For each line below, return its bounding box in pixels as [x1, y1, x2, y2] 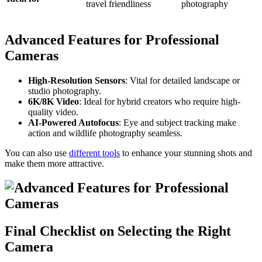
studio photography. [28, 85, 101, 96]
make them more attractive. [5, 158, 104, 168]
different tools [69, 147, 120, 158]
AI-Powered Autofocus [28, 117, 119, 127]
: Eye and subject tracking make [119, 117, 236, 127]
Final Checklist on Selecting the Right [5, 223, 231, 239]
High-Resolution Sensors [28, 75, 125, 85]
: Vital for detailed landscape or [125, 75, 240, 85]
